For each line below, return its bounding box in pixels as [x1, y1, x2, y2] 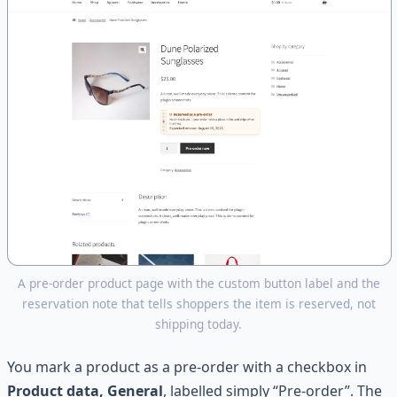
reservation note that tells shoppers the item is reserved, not [21, 294, 376, 312]
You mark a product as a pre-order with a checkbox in [7, 356, 367, 377]
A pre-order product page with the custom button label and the [17, 274, 380, 292]
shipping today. [155, 315, 242, 332]
